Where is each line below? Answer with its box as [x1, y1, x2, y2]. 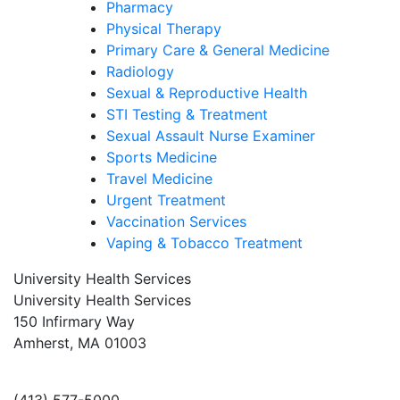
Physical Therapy [106, 20, 221, 38]
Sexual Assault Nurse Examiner [106, 127, 315, 146]
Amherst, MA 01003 [13, 334, 146, 353]
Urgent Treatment [106, 191, 226, 210]
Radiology [106, 62, 174, 81]
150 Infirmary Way [13, 312, 135, 331]
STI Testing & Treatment [106, 105, 268, 124]
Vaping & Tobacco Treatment [106, 234, 303, 253]
